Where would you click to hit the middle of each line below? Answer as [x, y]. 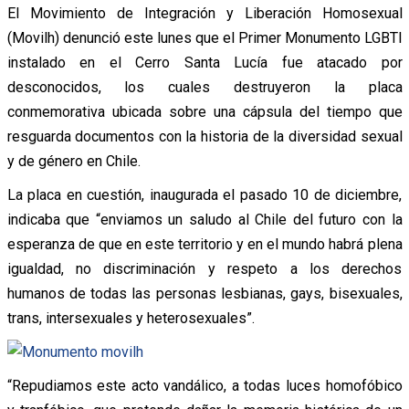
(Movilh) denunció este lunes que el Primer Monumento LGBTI [204, 37]
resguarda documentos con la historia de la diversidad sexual [204, 136]
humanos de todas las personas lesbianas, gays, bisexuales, [204, 293]
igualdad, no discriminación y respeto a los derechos [204, 268]
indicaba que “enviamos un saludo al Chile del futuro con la [204, 219]
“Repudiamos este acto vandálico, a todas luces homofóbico [204, 385]
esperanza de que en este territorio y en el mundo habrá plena [204, 244]
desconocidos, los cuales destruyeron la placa [204, 87]
